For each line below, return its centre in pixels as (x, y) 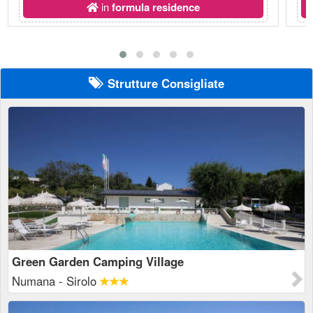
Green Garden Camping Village (98, 261)
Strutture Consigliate (162, 83)
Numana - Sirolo (56, 281)
